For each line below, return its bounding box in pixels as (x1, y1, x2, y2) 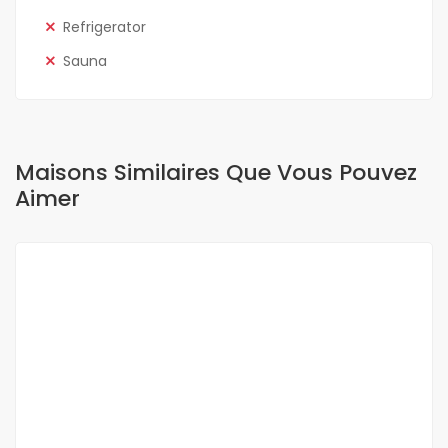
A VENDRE (66, 280, 134, 300)
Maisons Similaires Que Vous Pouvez (15, 157, 417, 189)
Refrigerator (63, 17, 146, 38)
